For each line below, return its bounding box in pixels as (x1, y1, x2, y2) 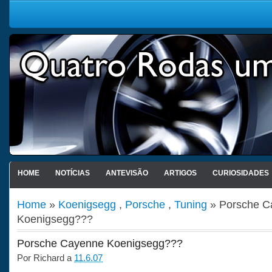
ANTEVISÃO (105, 169, 148, 177)
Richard (33, 253, 64, 263)
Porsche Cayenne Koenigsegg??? (17, 237, 183, 250)
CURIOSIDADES (212, 169, 269, 177)
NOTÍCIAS (55, 169, 90, 177)
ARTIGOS (163, 169, 197, 177)
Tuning (174, 198, 207, 211)
